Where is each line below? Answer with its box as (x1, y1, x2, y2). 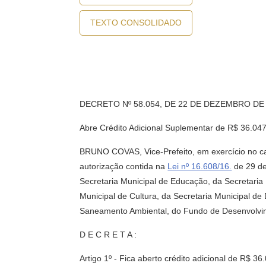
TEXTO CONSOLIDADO (90, 18, 182, 27)
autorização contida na (80, 161, 168, 171)
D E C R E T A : (80, 230, 137, 239)
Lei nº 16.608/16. (167, 161, 232, 171)
